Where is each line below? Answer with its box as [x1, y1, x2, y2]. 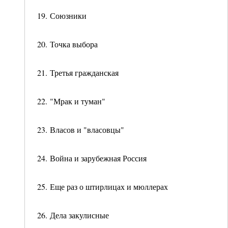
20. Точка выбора [37, 39, 98, 49]
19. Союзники [37, 10, 87, 21]
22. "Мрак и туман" [37, 96, 105, 106]
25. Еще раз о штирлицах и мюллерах [37, 181, 168, 192]
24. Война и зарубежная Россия [37, 153, 147, 163]
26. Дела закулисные [37, 210, 109, 220]
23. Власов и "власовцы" [37, 124, 124, 135]
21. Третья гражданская [37, 67, 119, 78]
